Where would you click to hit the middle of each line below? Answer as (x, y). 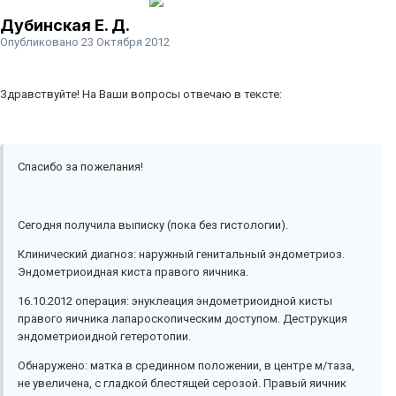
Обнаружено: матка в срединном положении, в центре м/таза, (186, 366)
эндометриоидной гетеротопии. (104, 337)
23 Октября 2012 (126, 42)
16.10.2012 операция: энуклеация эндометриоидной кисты (175, 301)
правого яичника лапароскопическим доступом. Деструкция (183, 319)
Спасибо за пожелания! (80, 167)
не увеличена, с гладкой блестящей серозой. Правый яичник (182, 384)
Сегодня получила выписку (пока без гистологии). (153, 225)
